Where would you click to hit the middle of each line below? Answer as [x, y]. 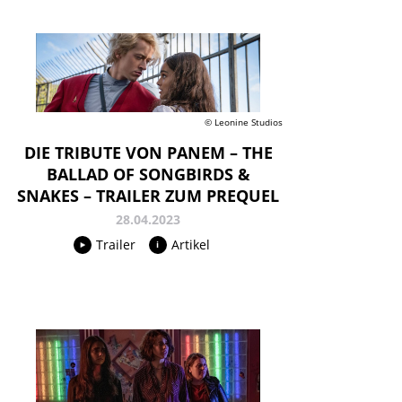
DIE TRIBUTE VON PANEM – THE [148, 153]
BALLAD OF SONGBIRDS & [148, 175]
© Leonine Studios [244, 122]
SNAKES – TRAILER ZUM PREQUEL [148, 196]
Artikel [190, 245]
